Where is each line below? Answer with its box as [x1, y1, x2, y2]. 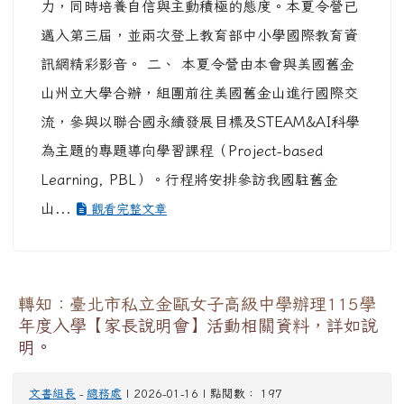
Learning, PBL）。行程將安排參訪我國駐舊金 [41, 172, 338, 188]
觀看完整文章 [87, 202, 167, 216]
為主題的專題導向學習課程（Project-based [41, 143, 323, 159]
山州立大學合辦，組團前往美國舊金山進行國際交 [41, 86, 358, 101]
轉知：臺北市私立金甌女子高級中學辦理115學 [18, 295, 376, 313]
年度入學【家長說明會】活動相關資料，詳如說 [18, 317, 378, 335]
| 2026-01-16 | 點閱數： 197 [122, 388, 282, 400]
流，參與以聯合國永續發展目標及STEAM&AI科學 [41, 115, 360, 130]
